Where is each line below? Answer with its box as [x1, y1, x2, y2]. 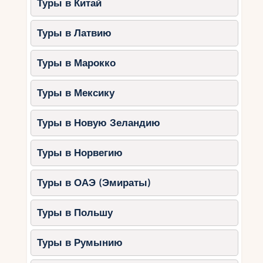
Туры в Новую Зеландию [37, 117, 161, 129]
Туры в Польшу [37, 207, 113, 218]
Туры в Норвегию [37, 147, 123, 159]
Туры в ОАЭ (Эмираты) [37, 177, 151, 188]
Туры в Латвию [37, 27, 112, 39]
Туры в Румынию [37, 237, 123, 248]
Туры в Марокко [37, 57, 116, 69]
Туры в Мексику [37, 87, 115, 99]
